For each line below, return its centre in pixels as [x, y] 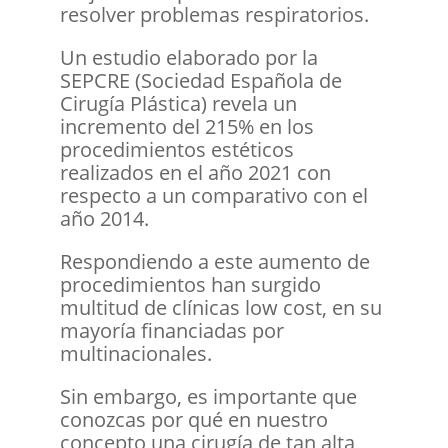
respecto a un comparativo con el [213, 195]
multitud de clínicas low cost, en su [220, 307]
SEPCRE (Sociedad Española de [200, 80]
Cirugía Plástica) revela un [178, 103]
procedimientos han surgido [190, 284]
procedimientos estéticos [176, 149]
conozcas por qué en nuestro [193, 419]
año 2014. [106, 218]
